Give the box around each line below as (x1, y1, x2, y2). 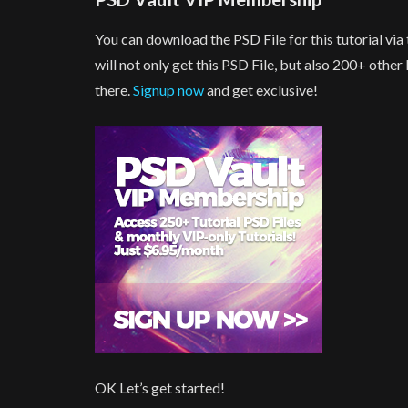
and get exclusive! (204, 81, 319, 98)
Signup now (133, 81, 205, 98)
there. (95, 81, 134, 98)
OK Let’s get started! (95, 379, 226, 397)
